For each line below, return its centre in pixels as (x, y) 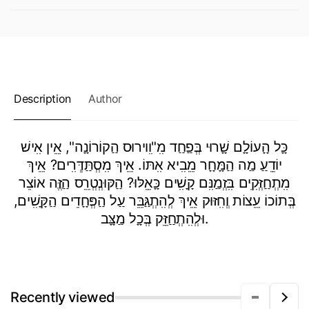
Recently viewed (63, 298)
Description (43, 99)
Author (105, 99)
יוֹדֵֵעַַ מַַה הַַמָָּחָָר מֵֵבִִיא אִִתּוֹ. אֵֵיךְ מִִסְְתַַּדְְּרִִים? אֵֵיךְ (154, 165)
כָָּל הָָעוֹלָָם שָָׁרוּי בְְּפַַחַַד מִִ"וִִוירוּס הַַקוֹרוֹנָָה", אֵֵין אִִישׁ (154, 147)
